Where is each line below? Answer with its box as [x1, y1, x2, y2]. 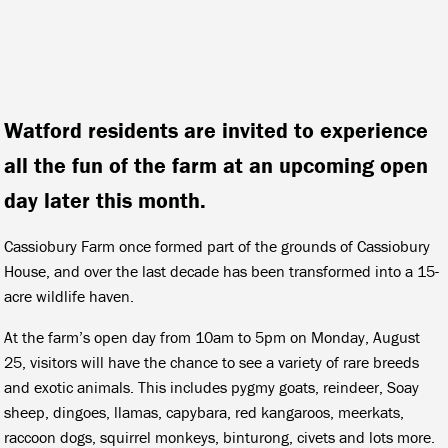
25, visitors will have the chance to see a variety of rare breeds [4, 351, 420, 372]
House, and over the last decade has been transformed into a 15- [4, 260, 440, 281]
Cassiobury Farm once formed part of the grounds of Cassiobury [4, 235, 431, 256]
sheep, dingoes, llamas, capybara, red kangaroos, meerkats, [4, 401, 405, 422]
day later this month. [4, 186, 207, 214]
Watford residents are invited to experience [4, 116, 429, 144]
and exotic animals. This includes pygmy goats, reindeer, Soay [4, 376, 420, 397]
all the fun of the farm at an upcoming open [4, 151, 429, 179]
